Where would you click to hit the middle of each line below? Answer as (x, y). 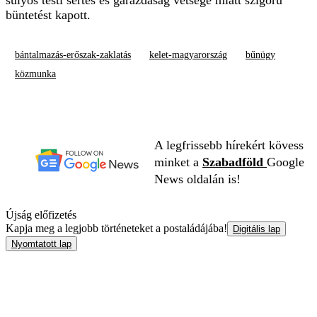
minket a (178, 162)
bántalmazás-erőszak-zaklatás (73, 54)
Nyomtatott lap (41, 243)
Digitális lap (257, 229)
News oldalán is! (197, 179)
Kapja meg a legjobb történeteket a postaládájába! (116, 228)
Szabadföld (235, 162)
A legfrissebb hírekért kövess (229, 145)
